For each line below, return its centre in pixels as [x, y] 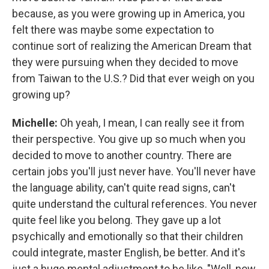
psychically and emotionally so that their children [128, 236]
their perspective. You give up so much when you [129, 139]
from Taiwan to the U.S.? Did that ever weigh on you [133, 78]
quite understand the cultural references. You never [134, 204]
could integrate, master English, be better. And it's [129, 252]
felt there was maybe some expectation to [113, 29]
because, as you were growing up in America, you [128, 13]
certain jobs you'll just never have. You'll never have [134, 171]
